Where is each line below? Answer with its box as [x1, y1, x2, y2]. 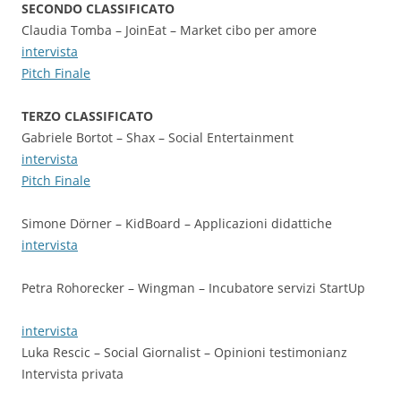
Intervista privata [21, 365, 124, 382]
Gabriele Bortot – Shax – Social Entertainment [21, 129, 294, 146]
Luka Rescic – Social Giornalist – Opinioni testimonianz [21, 344, 347, 361]
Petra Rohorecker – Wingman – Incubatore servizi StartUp [21, 279, 365, 296]
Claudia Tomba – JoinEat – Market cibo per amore [21, 21, 317, 38]
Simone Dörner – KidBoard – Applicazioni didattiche [21, 215, 332, 232]
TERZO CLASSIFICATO [21, 107, 153, 124]
